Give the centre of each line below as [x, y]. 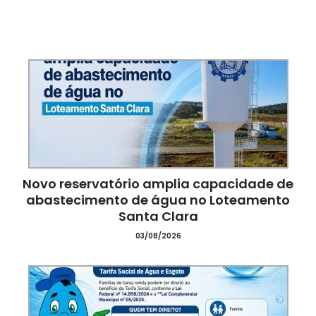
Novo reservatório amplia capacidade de [158, 184]
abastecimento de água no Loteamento [158, 200]
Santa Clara [158, 216]
